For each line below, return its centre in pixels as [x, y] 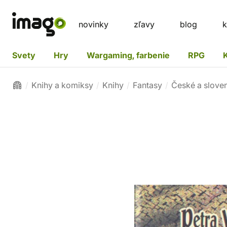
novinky [93, 24]
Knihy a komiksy [62, 85]
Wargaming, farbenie [128, 55]
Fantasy [147, 85]
